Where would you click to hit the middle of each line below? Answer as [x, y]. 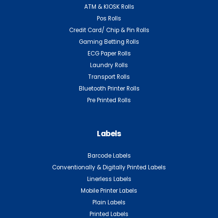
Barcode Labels [109, 156]
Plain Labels [109, 203]
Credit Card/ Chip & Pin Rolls [109, 30]
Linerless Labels [109, 179]
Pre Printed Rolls [109, 100]
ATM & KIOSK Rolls [109, 7]
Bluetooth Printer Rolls [109, 89]
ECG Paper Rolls [109, 54]
